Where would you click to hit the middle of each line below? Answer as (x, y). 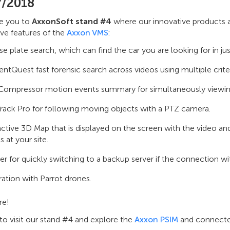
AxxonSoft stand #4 (72, 21)
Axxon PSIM (156, 219)
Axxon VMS (88, 33)
